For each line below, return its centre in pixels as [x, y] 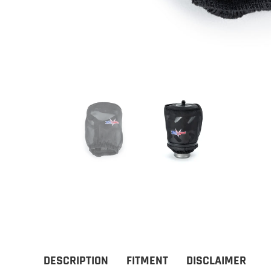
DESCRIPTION [76, 260]
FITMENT [147, 260]
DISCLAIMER [216, 260]
